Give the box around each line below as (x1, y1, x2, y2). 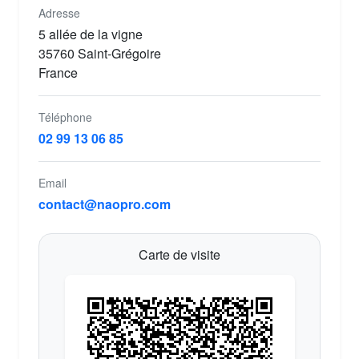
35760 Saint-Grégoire (38, 43, 161, 63)
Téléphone (38, 108, 92, 125)
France (38, 63, 78, 82)
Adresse (38, 4, 80, 21)
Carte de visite (139, 244, 220, 264)
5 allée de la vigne (38, 24, 143, 43)
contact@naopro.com (38, 194, 171, 213)
